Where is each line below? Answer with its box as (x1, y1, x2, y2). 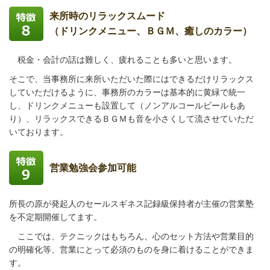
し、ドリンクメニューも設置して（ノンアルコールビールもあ (9, 101, 245, 110)
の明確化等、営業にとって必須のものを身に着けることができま (9, 245, 254, 254)
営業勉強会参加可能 (49, 163, 136, 173)
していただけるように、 (9, 87, 102, 97)
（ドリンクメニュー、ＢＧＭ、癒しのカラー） (49, 26, 252, 36)
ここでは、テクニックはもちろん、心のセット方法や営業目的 (9, 231, 254, 241)
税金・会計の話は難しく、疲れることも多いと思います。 (9, 55, 237, 64)
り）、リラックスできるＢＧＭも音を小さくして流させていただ (9, 114, 254, 124)
